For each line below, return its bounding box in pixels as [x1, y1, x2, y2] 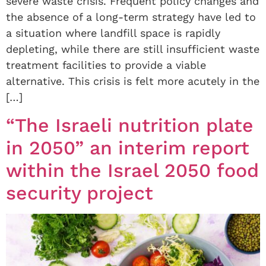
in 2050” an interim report [6, 136, 249, 159]
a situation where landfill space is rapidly [6, 27, 220, 40]
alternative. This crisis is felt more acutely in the [6, 75, 259, 88]
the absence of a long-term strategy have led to [6, 11, 256, 24]
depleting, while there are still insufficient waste [6, 43, 259, 56]
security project [6, 181, 153, 204]
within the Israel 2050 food [6, 159, 259, 182]
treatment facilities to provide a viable [6, 59, 206, 72]
